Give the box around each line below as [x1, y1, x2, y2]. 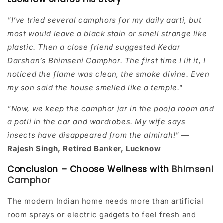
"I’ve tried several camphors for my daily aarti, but [7, 15, 202, 25]
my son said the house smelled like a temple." [7, 83, 183, 93]
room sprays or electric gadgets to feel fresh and [7, 210, 196, 220]
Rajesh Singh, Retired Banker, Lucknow [7, 144, 161, 154]
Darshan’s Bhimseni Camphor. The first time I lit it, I [7, 56, 206, 66]
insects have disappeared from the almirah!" [7, 130, 182, 140]
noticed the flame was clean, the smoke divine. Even [7, 69, 210, 79]
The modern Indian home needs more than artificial [7, 196, 204, 206]
